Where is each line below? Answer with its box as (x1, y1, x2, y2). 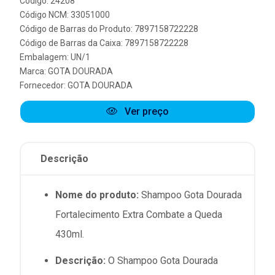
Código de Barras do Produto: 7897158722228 (20, 24, 198, 34)
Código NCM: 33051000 (20, 10, 110, 20)
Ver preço (122, 106, 169, 117)
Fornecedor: (20, 80, 68, 90)
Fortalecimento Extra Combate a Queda (55, 209, 222, 220)
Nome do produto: (55, 189, 139, 201)
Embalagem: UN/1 (20, 52, 90, 62)
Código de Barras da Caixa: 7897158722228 (20, 38, 188, 48)
